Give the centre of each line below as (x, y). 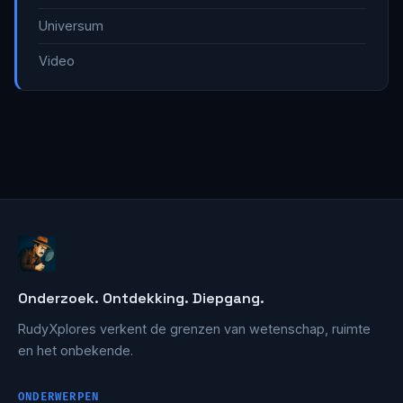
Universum (71, 26)
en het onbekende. (76, 350)
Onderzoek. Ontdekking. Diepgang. (141, 298)
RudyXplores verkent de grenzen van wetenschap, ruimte (194, 328)
